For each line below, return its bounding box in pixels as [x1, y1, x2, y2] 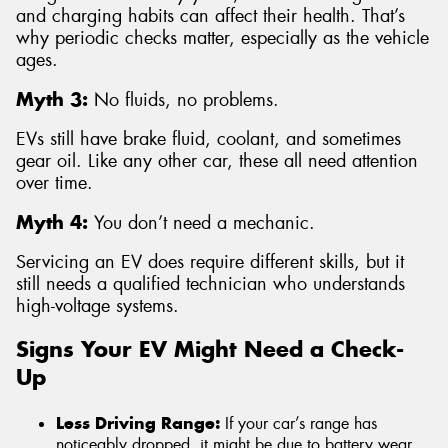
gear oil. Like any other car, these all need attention [16, 149, 418, 174]
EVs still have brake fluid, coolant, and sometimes [16, 127, 401, 152]
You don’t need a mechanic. [88, 210, 315, 235]
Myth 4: [16, 210, 88, 234]
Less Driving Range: [56, 411, 220, 434]
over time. [16, 171, 93, 196]
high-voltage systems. [16, 294, 179, 319]
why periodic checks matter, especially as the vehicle [16, 26, 429, 50]
